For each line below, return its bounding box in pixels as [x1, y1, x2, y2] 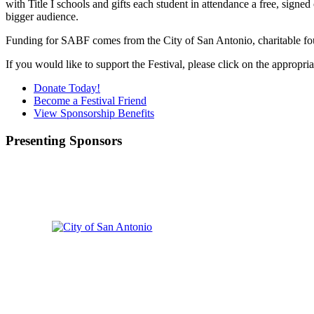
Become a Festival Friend [34, 94, 146, 107]
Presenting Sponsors [6, 132, 122, 148]
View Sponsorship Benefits [34, 107, 154, 119]
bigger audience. [6, 10, 78, 22]
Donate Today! [34, 81, 100, 94]
